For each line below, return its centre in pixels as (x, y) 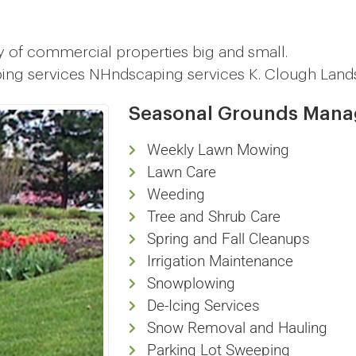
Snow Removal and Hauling (237, 328)
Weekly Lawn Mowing (218, 150)
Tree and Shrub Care (213, 217)
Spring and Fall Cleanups (228, 239)
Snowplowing (191, 283)
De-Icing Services (203, 306)
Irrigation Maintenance (220, 261)
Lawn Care (181, 172)
